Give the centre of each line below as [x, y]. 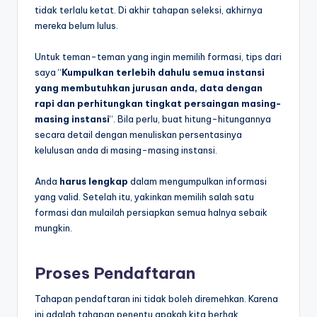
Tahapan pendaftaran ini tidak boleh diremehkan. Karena [156, 299]
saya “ [48, 72]
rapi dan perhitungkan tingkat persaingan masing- [158, 103]
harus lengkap [94, 181]
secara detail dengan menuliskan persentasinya [138, 134]
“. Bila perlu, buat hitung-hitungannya [190, 119]
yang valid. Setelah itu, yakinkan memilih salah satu [144, 196]
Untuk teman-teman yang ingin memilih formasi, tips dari [158, 56]
